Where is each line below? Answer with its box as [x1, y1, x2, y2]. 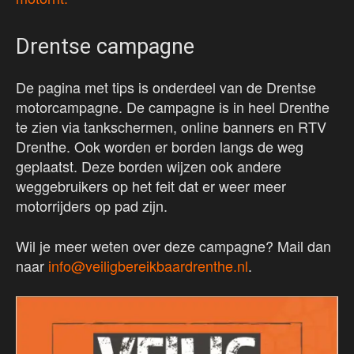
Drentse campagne [16, 34, 194, 60]
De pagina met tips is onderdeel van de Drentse [16, 77, 316, 98]
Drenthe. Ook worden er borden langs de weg [16, 136, 303, 157]
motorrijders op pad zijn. [16, 195, 168, 217]
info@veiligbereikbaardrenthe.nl [48, 255, 248, 277]
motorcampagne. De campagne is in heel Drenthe [16, 96, 330, 118]
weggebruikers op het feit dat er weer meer [16, 175, 286, 197]
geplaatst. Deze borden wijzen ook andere [16, 156, 281, 177]
